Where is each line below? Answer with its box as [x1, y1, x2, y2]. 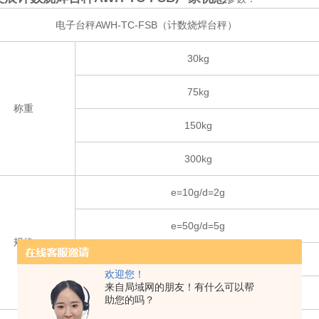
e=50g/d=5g [171, 220, 225, 231]
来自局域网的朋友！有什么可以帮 [105, 281, 254, 293]
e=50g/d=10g [168, 253, 228, 265]
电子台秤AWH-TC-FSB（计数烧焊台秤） [56, 19, 237, 31]
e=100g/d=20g [165, 287, 231, 298]
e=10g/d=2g [171, 187, 225, 198]
